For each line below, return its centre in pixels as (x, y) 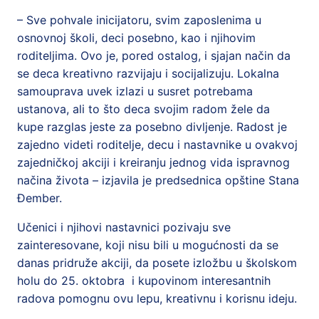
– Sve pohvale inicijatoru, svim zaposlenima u (139, 20)
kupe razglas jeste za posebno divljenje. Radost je (152, 127)
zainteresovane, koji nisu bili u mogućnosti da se (148, 245)
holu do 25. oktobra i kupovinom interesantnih (144, 281)
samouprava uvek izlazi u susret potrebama (135, 91)
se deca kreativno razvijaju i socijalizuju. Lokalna (148, 73)
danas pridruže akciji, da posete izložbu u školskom (157, 263)
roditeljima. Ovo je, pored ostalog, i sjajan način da (154, 56)
